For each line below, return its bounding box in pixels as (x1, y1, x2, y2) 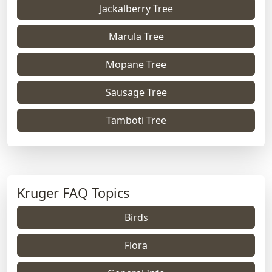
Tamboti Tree (106, 113, 166, 127)
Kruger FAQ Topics (17, 183, 129, 202)
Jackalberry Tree (99, 1, 173, 15)
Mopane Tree (106, 57, 166, 71)
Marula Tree (108, 29, 164, 43)
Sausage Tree (105, 85, 167, 99)
